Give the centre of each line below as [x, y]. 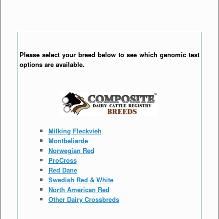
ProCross [62, 160]
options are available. [52, 64]
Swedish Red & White [81, 179]
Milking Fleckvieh [75, 131]
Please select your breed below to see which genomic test [109, 54]
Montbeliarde [68, 140]
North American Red [79, 189]
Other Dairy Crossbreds [84, 199]
